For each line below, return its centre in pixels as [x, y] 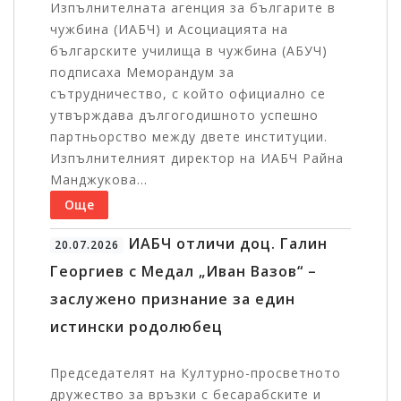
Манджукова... [99, 180]
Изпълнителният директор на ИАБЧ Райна [197, 158]
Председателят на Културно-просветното [196, 373]
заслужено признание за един [173, 299]
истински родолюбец [137, 327]
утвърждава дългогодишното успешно [184, 115]
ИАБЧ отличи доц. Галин [225, 244]
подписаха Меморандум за [142, 73]
